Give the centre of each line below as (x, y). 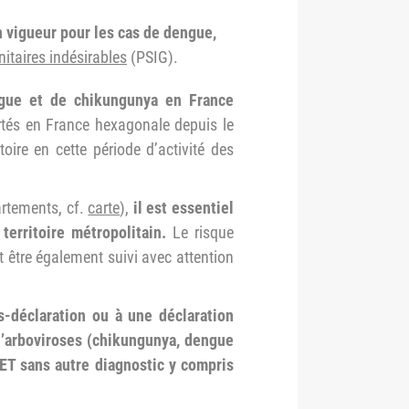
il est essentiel (184, 208)
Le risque (203, 232)
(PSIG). (152, 57)
